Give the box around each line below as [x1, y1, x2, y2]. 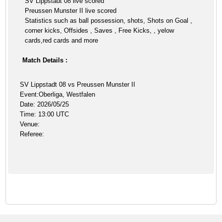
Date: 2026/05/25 [20, 101, 69, 108]
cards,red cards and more [25, 37, 99, 44]
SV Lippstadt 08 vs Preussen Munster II [20, 81, 136, 88]
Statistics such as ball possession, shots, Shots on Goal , [25, 17, 193, 24]
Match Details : [22, 56, 68, 64]
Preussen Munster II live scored [25, 7, 117, 14]
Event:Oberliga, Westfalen [20, 91, 96, 98]
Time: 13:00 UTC [20, 111, 69, 118]
